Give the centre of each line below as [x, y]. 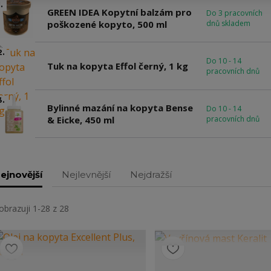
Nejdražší [151, 175]
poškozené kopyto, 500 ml [107, 24]
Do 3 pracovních [234, 13]
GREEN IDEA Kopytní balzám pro [119, 12]
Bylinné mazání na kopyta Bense [120, 108]
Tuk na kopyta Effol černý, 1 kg [117, 66]
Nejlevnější [86, 175]
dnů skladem [228, 23]
